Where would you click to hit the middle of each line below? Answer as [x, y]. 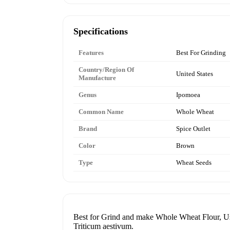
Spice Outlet [193, 128]
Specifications [101, 31]
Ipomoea [188, 94]
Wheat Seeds [194, 162]
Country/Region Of [106, 69]
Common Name [101, 111]
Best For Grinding [201, 52]
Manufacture [97, 78]
